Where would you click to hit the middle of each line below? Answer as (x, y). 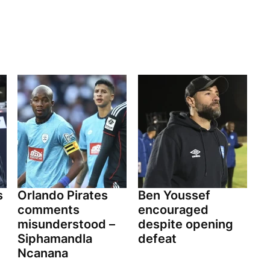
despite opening (185, 224)
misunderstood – (66, 224)
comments (49, 210)
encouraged (173, 210)
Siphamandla (55, 239)
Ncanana (43, 253)
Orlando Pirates (63, 196)
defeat (157, 239)
